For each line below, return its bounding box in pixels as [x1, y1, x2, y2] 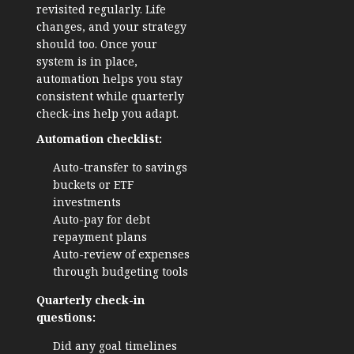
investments [53, 194, 121, 210]
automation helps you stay [36, 71, 183, 87]
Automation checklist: [36, 131, 162, 147]
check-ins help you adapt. [36, 106, 179, 122]
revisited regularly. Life [36, 2, 166, 17]
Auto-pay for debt [53, 212, 150, 228]
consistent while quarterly [36, 88, 184, 104]
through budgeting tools [53, 264, 188, 280]
